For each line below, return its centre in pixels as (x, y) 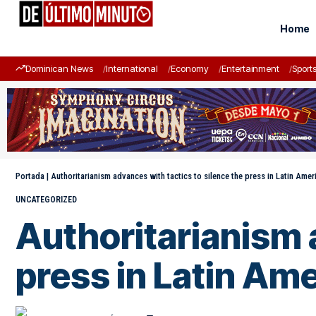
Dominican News (59, 68)
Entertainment (250, 68)
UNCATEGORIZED (46, 200)
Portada (30, 176)
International (132, 68)
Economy (190, 68)
